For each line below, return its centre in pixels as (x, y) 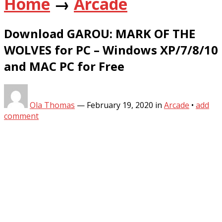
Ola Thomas (52, 105)
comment (21, 116)
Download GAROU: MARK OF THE (100, 34)
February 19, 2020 (120, 105)
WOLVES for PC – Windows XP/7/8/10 (111, 50)
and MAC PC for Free (64, 66)
